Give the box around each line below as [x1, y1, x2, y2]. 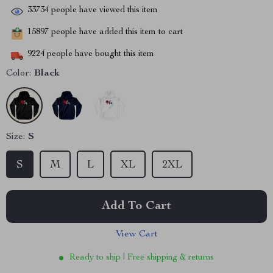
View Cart [115, 230, 158, 239]
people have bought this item [44, 50, 154, 59]
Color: [6, 69, 31, 79]
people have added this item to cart [49, 28, 183, 37]
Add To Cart [102, 200, 171, 213]
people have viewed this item [49, 6, 158, 15]
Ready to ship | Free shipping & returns [69, 253, 214, 262]
